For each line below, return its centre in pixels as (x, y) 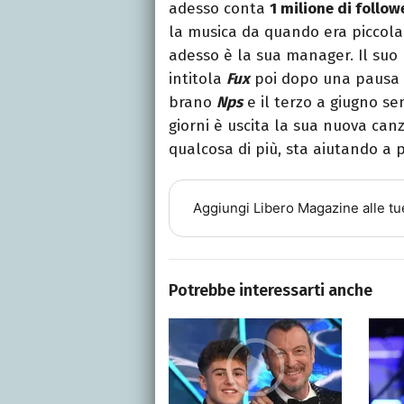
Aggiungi (223, 208)
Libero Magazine (306, 208)
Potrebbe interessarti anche (271, 290)
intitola (197, 78)
